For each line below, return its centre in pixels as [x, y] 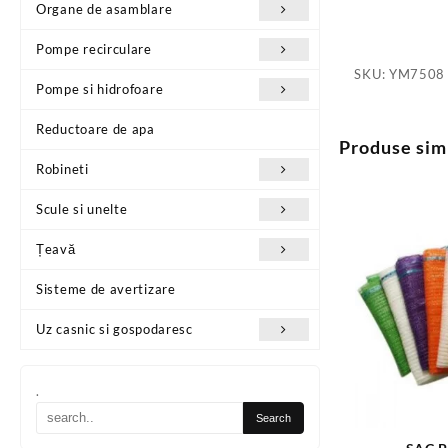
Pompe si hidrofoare [100, 88]
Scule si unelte [82, 208]
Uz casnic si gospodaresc [114, 328]
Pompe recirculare [94, 48]
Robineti [62, 168]
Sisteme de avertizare [106, 288]
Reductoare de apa [95, 128]
